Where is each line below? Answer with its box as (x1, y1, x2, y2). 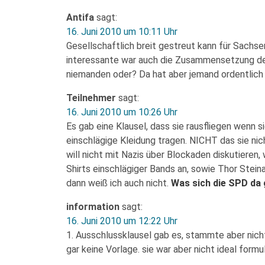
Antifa (66, 12, 94, 23)
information (66, 201, 119, 212)
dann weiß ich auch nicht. (66, 177, 171, 189)
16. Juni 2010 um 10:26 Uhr (66, 106, 177, 118)
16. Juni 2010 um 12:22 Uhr (66, 215, 177, 227)
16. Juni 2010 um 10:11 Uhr (66, 26, 177, 37)
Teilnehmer (66, 92, 116, 104)
